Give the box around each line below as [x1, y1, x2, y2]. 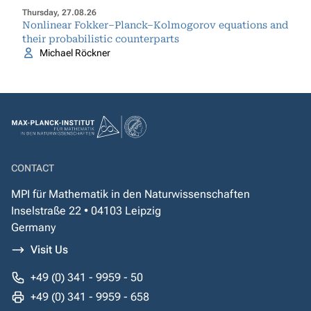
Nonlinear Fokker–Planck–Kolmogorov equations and [22, 19, 288, 31]
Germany [11, 221, 56, 234]
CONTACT [11, 162, 54, 174]
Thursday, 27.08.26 [22, 8, 96, 17]
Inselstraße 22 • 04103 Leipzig [11, 204, 161, 217]
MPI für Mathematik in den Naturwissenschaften [11, 187, 250, 201]
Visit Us [31, 243, 68, 256]
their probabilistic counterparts [22, 33, 179, 44]
